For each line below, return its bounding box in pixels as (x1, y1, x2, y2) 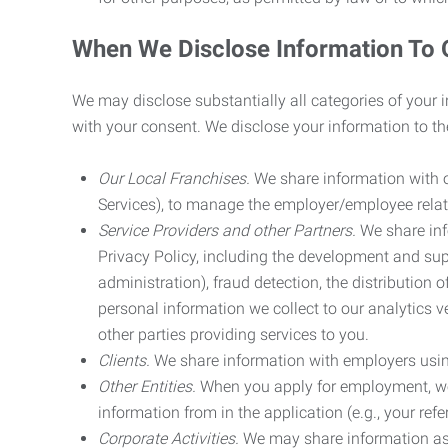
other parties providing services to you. (98, 325, 369, 344)
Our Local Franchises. (98, 169, 250, 188)
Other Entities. (98, 377, 196, 396)
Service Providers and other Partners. (98, 221, 356, 240)
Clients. (98, 351, 150, 370)
